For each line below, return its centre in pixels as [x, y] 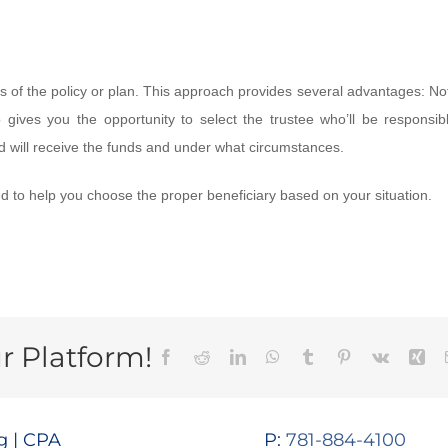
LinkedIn [273, 356]
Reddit [229, 356]
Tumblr [337, 356]
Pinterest [377, 356]
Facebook [203, 356]
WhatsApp [312, 356]
